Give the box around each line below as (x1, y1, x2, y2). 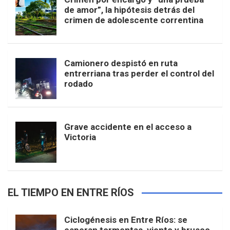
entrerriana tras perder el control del (64, 68, 214, 79)
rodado (64, 79, 93, 89)
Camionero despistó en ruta (64, 58, 178, 69)
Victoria (64, 132, 96, 143)
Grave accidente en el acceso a (64, 122, 191, 132)
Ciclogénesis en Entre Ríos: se (64, 215, 187, 225)
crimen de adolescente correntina (64, 15, 203, 26)
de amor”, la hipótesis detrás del (64, 5, 195, 15)
